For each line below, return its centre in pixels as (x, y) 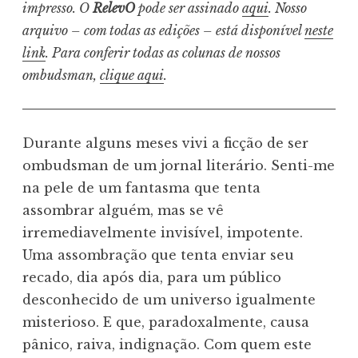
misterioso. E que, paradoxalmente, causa (166, 322)
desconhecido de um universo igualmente (169, 300)
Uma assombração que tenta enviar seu (158, 255)
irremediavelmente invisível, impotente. (163, 233)
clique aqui (132, 76)
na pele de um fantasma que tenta (141, 188)
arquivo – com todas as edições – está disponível (163, 31)
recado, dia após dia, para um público (152, 278)
